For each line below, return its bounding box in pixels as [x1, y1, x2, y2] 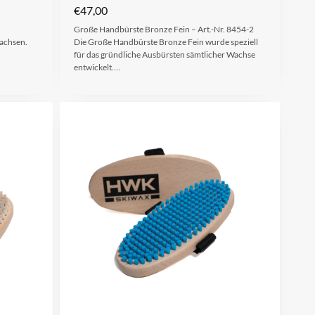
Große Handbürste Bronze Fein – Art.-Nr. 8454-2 [73, 23, 254, 34]
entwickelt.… [73, 61, 120, 72]
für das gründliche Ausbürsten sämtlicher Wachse [73, 49, 255, 60]
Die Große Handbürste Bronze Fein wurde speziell [73, 36, 258, 47]
